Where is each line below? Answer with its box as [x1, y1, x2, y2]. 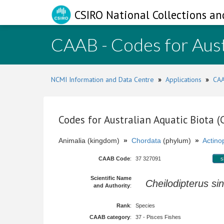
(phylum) [161, 136, 195, 144]
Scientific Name [90, 175, 131, 181]
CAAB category [89, 214, 130, 220]
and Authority [93, 182, 130, 188]
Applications [165, 75, 201, 84]
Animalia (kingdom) [58, 136, 123, 144]
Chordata [131, 136, 161, 144]
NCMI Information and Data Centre [51, 75, 154, 84]
